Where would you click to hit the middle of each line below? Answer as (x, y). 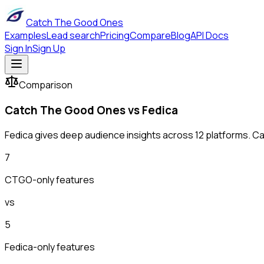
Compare (150, 35)
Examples (26, 35)
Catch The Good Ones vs (73, 110)
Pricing (115, 35)
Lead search (73, 35)
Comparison (46, 85)
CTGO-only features (49, 180)
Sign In (19, 48)
